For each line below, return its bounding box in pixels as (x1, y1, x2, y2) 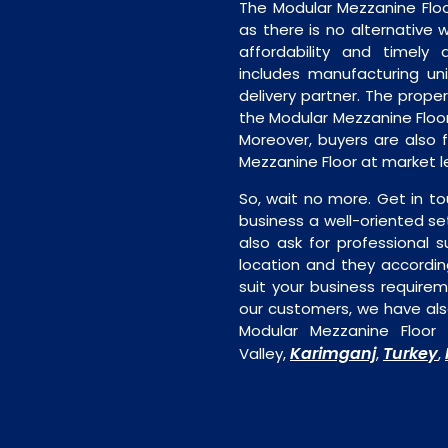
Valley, (239, 343, 290, 364)
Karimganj (290, 342, 376, 365)
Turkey (383, 342, 438, 365)
